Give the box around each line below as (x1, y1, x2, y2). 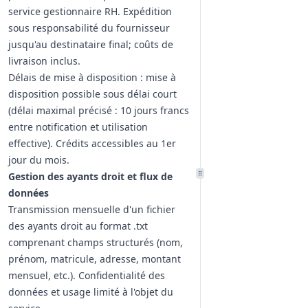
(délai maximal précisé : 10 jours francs (8, 104, 189, 117)
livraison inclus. (8, 54, 80, 67)
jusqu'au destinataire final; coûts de (8, 38, 173, 51)
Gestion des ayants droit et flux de (8, 170, 173, 183)
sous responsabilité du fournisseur (8, 21, 170, 34)
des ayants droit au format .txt (8, 219, 148, 232)
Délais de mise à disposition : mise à (8, 71, 176, 84)
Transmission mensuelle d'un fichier (8, 203, 175, 216)
